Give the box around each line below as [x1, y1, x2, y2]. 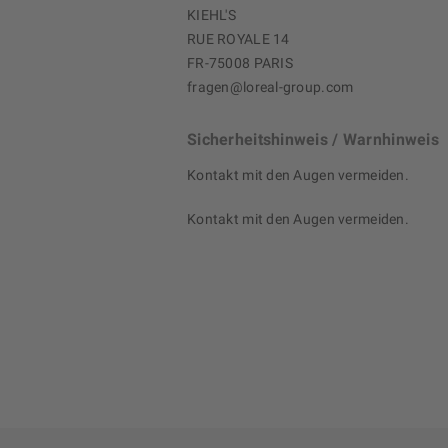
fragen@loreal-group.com [187, 79, 354, 96]
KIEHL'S [187, 7, 236, 24]
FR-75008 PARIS [187, 55, 293, 72]
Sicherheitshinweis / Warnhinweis [187, 130, 439, 150]
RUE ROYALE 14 [187, 31, 290, 48]
